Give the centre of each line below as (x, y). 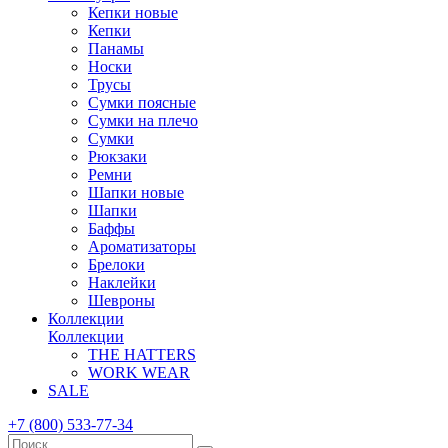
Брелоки (116, 264)
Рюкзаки (117, 156)
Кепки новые (133, 12)
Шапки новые (136, 192)
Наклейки (122, 282)
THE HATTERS (142, 354)
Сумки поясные (142, 102)
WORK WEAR (139, 372)
